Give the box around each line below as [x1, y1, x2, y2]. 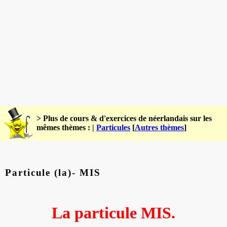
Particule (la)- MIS [5, 167, 101, 178]
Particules [96, 123, 130, 132]
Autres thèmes [135, 123, 184, 132]
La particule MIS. [52, 203, 175, 222]
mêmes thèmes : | [36, 123, 96, 132]
